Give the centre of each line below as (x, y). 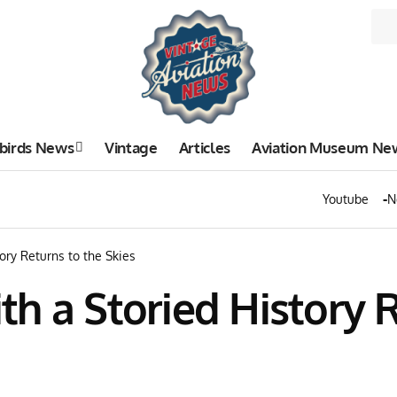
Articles (204, 147)
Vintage (131, 147)
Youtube (346, 199)
